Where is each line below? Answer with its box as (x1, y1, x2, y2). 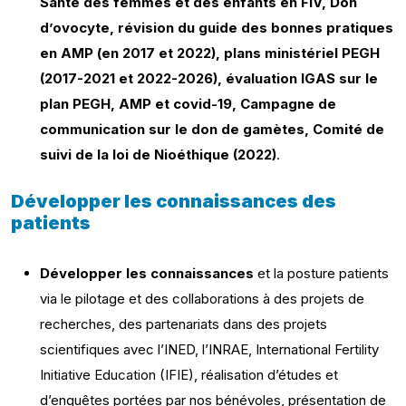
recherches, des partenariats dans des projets (40, 315, 327, 333)
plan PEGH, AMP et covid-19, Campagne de (40, 95, 336, 112)
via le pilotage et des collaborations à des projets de (40, 290, 364, 307)
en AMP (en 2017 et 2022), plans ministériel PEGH (40, 44, 380, 62)
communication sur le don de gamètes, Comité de (40, 121, 384, 138)
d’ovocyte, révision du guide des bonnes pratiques (40, 19, 393, 36)
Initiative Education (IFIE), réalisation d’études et (40, 366, 338, 383)
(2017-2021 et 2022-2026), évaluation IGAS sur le (40, 70, 378, 87)
